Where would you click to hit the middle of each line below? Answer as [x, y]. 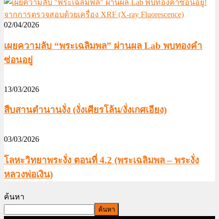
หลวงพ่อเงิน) [28, 174]
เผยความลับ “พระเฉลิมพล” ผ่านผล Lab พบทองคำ [103, 46]
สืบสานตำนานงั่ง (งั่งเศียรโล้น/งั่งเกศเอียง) [85, 110]
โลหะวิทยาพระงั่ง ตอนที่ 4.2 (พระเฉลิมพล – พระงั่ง [101, 160]
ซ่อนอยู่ [18, 60]
